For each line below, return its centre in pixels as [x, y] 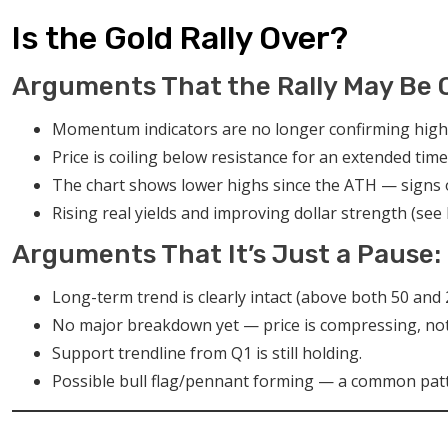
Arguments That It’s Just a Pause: [226, 254]
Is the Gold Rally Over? [180, 37]
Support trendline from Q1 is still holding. [207, 352]
